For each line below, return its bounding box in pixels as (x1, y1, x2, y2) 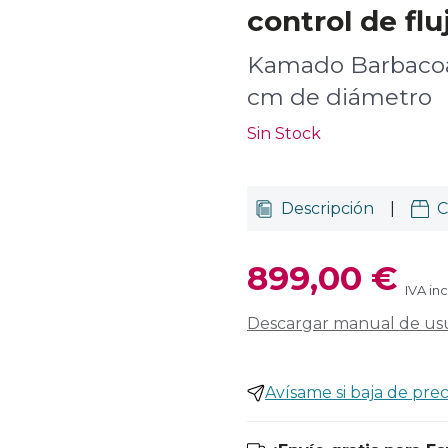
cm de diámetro (247, 83, 432, 111)
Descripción (281, 199, 374, 218)
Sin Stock (247, 124, 321, 143)
